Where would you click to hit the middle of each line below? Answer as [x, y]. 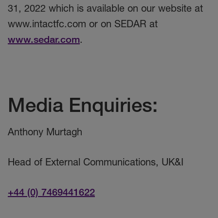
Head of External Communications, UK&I [96, 162]
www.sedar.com [44, 39]
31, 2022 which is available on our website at [105, 8]
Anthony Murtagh [45, 132]
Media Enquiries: [83, 105]
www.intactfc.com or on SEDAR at [83, 24]
